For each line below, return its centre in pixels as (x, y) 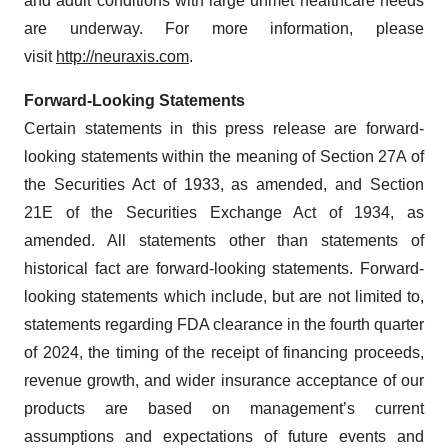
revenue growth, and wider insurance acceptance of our (224, 380)
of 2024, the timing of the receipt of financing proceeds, (224, 352)
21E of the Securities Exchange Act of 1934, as (224, 212)
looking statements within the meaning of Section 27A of (224, 156)
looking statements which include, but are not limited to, (224, 296)
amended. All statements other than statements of (224, 240)
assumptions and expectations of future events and (224, 436)
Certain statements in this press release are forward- (224, 128)
